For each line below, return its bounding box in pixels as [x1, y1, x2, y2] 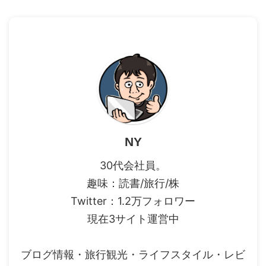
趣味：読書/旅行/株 [87, 176, 179, 189]
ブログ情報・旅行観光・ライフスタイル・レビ [21, 248, 245, 261]
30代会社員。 [100, 159, 166, 172]
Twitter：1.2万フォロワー [71, 194, 195, 207]
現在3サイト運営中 [87, 212, 179, 225]
